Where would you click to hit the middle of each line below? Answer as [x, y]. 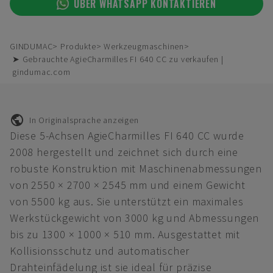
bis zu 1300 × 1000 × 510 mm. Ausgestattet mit [125, 234]
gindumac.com [41, 72]
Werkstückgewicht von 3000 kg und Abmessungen [135, 218]
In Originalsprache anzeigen [84, 120]
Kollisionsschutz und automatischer [100, 251]
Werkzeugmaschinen [144, 46]
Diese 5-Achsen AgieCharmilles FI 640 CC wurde [127, 136]
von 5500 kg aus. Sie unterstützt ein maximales [127, 201]
